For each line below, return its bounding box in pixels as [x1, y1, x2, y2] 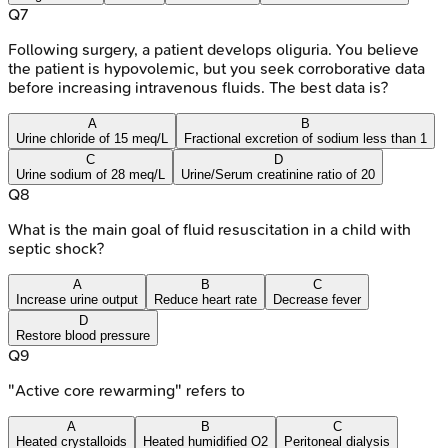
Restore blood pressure [16, 327, 150, 343]
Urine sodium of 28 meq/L [16, 166, 165, 182]
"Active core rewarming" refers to [8, 380, 245, 400]
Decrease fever [273, 291, 361, 307]
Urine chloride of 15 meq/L [16, 130, 168, 146]
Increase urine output [16, 291, 138, 307]
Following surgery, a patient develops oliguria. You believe [8, 39, 419, 59]
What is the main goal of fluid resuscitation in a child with [8, 219, 411, 239]
